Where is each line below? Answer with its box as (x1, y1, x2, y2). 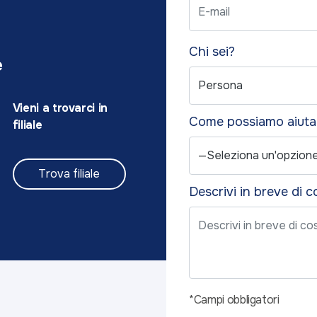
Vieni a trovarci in (12, 100, 108, 116)
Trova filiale (38, 166, 100, 182)
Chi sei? (189, 44, 236, 60)
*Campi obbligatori (189, 292, 279, 308)
